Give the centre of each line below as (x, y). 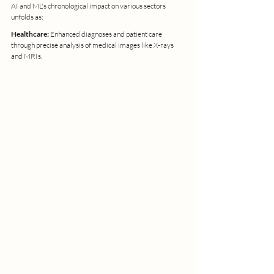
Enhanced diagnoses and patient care (107, 34)
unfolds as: (27, 17)
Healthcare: (31, 34)
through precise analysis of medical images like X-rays (93, 45)
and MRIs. (27, 56)
